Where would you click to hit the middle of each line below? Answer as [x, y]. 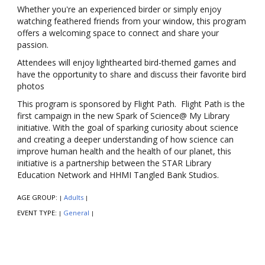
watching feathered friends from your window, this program [132, 21]
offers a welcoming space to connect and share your [118, 33]
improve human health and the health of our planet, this [124, 151]
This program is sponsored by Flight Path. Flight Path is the [131, 104]
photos [31, 86]
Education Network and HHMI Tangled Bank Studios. [118, 175]
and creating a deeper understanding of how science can [125, 140]
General [76, 213]
